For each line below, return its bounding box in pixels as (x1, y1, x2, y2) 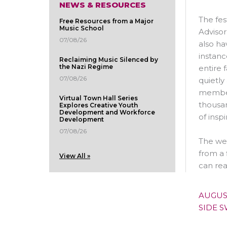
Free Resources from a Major (59, 17, 154, 25)
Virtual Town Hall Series (59, 94, 138, 102)
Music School (59, 24, 104, 32)
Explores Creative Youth (59, 101, 138, 109)
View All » (59, 152, 90, 160)
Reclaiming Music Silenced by (59, 56, 158, 64)
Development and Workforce (59, 108, 155, 117)
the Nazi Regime (59, 63, 113, 71)
